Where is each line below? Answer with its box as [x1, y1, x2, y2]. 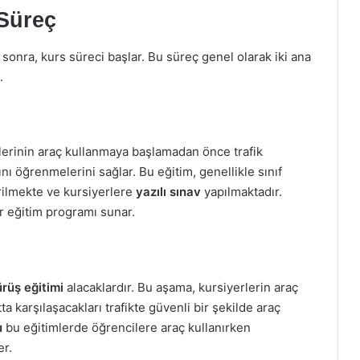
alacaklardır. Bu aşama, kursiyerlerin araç [63, 279, 298, 295]
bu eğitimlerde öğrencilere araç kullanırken [2, 319, 251, 335]
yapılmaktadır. [201, 184, 282, 199]
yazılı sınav [136, 184, 201, 199]
